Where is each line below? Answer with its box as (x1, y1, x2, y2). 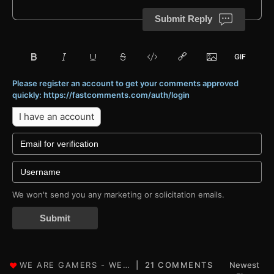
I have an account (19, 110, 94, 122)
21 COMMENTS (144, 259, 213, 270)
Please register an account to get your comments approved (12, 78, 239, 88)
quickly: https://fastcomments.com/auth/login (12, 89, 190, 100)
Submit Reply (155, 13, 212, 24)
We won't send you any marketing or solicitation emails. (12, 189, 224, 199)
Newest (229, 259, 259, 270)
